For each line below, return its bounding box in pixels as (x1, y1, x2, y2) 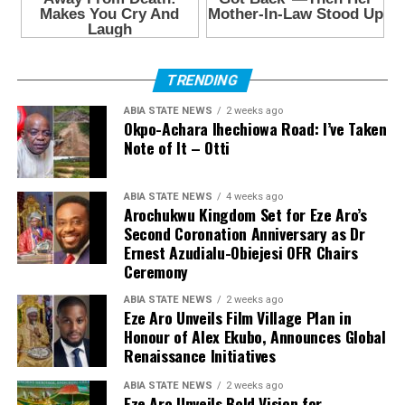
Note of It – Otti (123, 136, 230, 160)
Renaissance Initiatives (123, 344, 276, 368)
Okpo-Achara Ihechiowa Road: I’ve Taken (123, 117, 387, 141)
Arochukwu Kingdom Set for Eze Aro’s (123, 202, 367, 227)
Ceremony (123, 259, 189, 284)
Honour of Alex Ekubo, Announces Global (123, 325, 386, 349)
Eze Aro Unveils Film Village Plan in (123, 306, 352, 330)
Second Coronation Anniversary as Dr (123, 221, 365, 246)
